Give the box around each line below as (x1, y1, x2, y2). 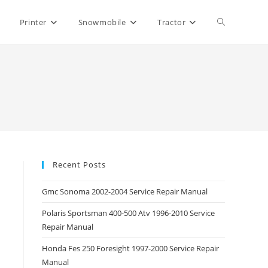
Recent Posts (53, 159, 106, 170)
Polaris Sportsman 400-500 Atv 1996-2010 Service (42, 208, 215, 218)
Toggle (217, 16, 243, 28)
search (217, 105, 244, 116)
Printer (19, 17, 47, 28)
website (217, 60, 248, 72)
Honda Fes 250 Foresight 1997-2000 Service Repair (42, 243, 219, 254)
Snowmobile (78, 17, 126, 28)
